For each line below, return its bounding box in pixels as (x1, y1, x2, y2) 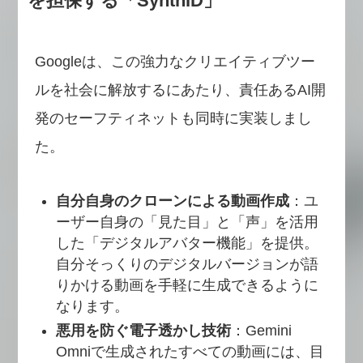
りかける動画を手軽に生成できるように (56, 276, 319, 293)
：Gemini (231, 322, 293, 340)
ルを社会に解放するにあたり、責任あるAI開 (34, 81, 326, 98)
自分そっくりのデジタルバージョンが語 (56, 255, 319, 272)
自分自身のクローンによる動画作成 (56, 192, 290, 209)
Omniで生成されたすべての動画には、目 (56, 344, 325, 361)
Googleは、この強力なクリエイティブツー (34, 53, 315, 70)
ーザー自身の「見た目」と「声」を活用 (56, 213, 319, 230)
